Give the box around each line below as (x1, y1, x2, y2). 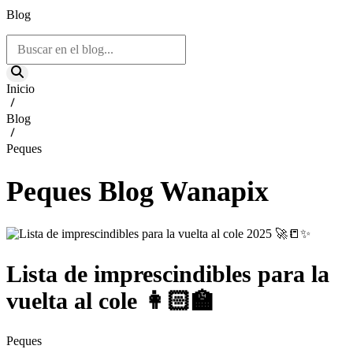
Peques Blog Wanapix (6, 176, 269, 208)
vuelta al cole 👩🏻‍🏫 (6, 288, 214, 314)
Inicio (6, 82, 35, 95)
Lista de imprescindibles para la (6, 261, 329, 288)
